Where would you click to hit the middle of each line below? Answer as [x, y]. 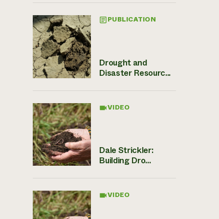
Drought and [123, 62]
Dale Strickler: [126, 150]
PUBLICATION [132, 20]
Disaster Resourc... [135, 73]
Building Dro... [125, 160]
